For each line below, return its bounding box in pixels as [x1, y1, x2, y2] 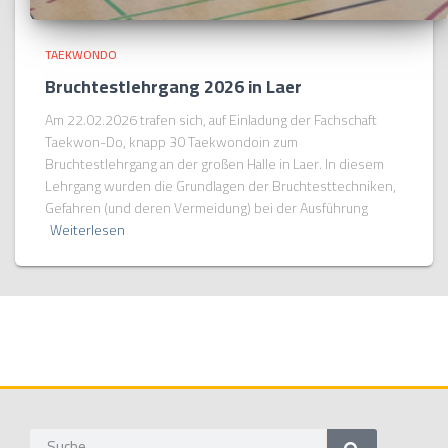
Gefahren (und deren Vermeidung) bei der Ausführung [45, 194, 368, 221]
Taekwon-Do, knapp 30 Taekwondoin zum [45, 128, 298, 155]
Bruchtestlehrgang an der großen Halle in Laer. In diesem [45, 150, 384, 177]
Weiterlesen [50, 216, 125, 243]
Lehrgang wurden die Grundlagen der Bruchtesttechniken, [45, 172, 396, 199]
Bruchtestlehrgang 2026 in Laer [45, 69, 302, 103]
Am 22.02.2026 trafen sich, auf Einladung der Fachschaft [45, 106, 377, 133]
